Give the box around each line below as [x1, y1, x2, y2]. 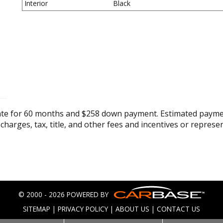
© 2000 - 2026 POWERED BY [18, 189, 109, 199]
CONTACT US [157, 204, 200, 214]
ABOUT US [115, 204, 149, 214]
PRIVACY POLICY [58, 204, 108, 214]
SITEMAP [23, 204, 50, 214]
